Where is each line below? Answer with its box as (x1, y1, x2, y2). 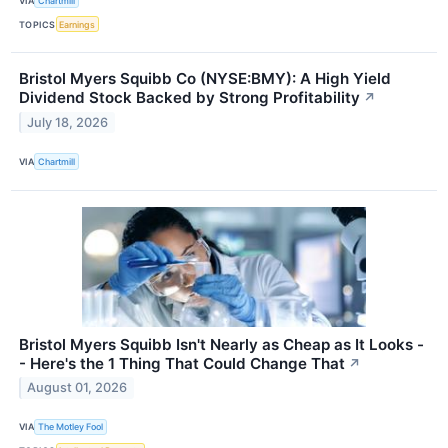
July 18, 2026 (27, 115, 109, 131)
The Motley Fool (38, 421, 104, 433)
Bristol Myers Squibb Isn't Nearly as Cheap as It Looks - (19, 334, 424, 354)
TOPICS (19, 18, 56, 30)
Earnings (59, 18, 96, 30)
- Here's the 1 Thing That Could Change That (19, 353, 345, 373)
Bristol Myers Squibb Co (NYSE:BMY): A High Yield (19, 69, 391, 89)
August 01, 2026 (27, 380, 128, 396)
